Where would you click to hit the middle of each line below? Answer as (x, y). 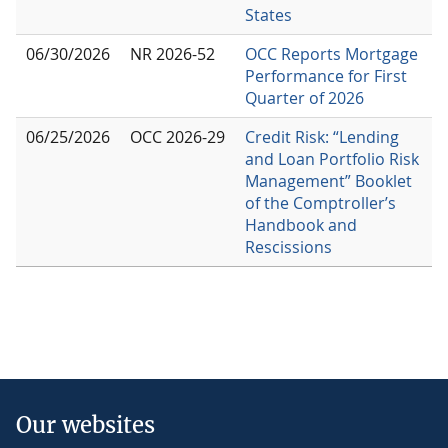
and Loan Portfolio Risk (332, 159)
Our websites (85, 425)
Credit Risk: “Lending (322, 137)
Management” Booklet (328, 181)
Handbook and (301, 225)
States (268, 15)
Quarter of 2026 (304, 98)
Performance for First (326, 76)
